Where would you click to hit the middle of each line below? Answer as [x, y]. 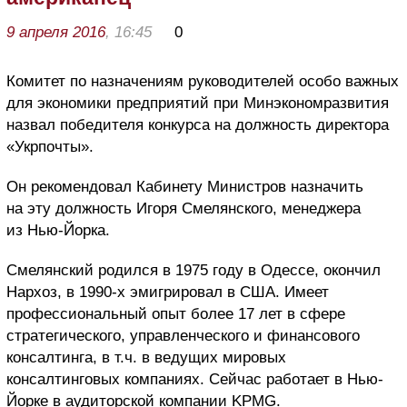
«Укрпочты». [50, 146]
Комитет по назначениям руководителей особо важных [203, 81]
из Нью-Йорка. [58, 230]
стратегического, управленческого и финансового [183, 335]
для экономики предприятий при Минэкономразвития [198, 103]
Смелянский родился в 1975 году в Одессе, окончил [194, 270]
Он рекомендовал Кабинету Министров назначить [185, 186]
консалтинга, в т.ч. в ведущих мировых [146, 357]
